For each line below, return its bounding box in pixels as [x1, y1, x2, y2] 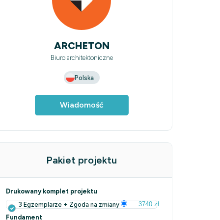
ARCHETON [54, 40, 110, 52]
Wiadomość [59, 100, 104, 110]
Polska [74, 74, 94, 82]
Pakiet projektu [46, 154, 117, 166]
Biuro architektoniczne [50, 54, 113, 61]
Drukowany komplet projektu [6, 187, 97, 195]
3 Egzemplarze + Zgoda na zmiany [18, 200, 121, 208]
